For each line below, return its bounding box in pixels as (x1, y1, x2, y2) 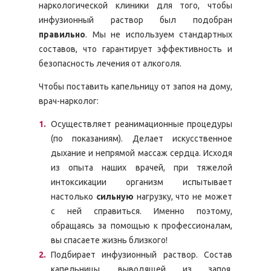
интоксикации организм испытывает (51, 177, 232, 187)
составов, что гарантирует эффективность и (39, 44, 232, 54)
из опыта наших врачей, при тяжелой (51, 163, 232, 172)
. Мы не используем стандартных (85, 30, 232, 39)
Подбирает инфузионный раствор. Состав (51, 250, 232, 260)
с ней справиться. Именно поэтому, (51, 206, 232, 216)
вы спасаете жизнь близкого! (51, 235, 168, 245)
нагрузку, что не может (133, 192, 233, 201)
